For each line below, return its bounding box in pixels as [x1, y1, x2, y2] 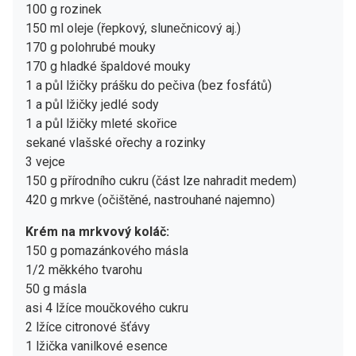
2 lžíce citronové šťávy [25, 319, 150, 335]
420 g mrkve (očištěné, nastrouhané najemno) [25, 192, 275, 207]
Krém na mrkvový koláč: [25, 223, 169, 239]
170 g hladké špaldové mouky [25, 58, 191, 74]
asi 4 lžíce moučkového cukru [25, 300, 188, 315]
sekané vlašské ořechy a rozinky [25, 134, 206, 150]
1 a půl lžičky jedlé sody [25, 96, 159, 112]
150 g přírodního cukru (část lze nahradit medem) [25, 172, 296, 188]
